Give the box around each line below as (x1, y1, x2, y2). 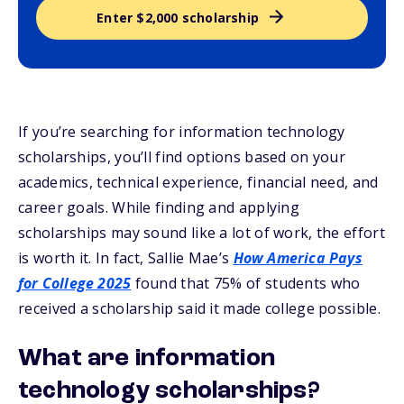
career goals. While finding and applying (18, 197, 299, 217)
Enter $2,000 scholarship (96, 9, 260, 26)
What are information (18, 346, 275, 372)
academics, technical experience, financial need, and (18, 172, 379, 192)
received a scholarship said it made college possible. (18, 298, 381, 318)
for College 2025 (18, 273, 132, 293)
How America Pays (233, 248, 363, 268)
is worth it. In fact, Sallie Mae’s (18, 248, 234, 268)
